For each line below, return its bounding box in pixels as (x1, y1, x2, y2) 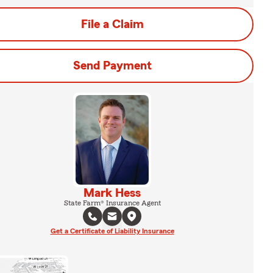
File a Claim (80, 18, 144, 30)
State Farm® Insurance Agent (63, 199, 161, 207)
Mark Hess (83, 186, 141, 199)
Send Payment (73, 60, 152, 72)
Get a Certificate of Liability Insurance (50, 227, 174, 235)
